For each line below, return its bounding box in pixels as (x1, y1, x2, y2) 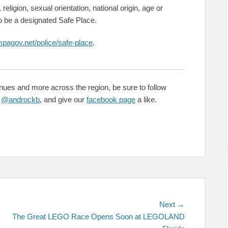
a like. (135, 95, 157, 104)
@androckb (1, 95, 40, 104)
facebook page (87, 95, 135, 104)
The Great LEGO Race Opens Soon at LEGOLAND (12, 212, 185, 221)
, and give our (40, 95, 87, 104)
